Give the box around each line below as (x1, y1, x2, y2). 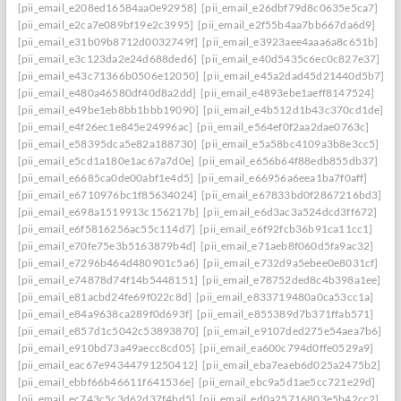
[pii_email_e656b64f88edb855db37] (199, 154, 379, 167)
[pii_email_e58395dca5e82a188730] (17, 137, 198, 150)
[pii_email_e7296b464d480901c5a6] (17, 256, 200, 269)
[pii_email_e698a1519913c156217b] (17, 205, 200, 218)
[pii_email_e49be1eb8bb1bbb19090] (17, 103, 200, 116)
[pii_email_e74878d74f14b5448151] (17, 273, 199, 286)
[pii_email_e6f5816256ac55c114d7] (17, 222, 196, 235)
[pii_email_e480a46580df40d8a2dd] (17, 86, 197, 99)
